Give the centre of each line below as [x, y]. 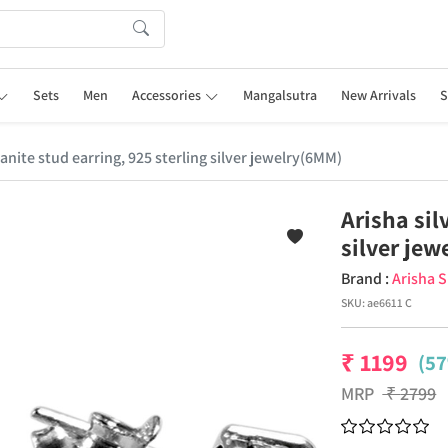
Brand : [367, 278]
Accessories [167, 95]
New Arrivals [378, 95]
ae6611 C [390, 302]
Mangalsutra [279, 95]
